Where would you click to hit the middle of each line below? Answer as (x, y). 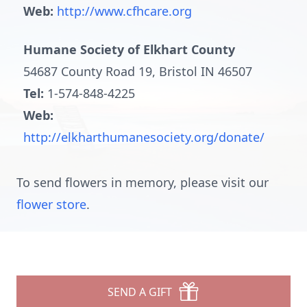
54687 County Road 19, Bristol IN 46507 (138, 71)
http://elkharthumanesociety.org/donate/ (144, 137)
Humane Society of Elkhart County (129, 49)
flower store (51, 204)
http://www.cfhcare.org (124, 11)
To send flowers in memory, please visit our (143, 182)
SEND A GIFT (140, 292)
